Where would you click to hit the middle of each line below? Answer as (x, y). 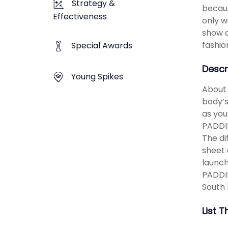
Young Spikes (97, 76)
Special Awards (102, 46)
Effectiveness (80, 17)
